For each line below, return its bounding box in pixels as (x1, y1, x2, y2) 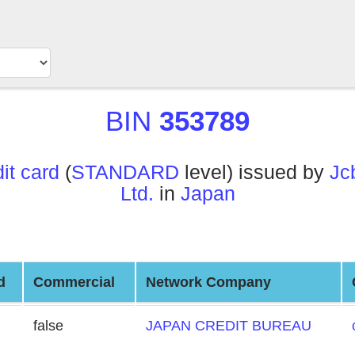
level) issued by (179, 162, 330, 183)
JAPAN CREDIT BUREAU (146, 318, 311, 334)
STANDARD (71, 162, 179, 183)
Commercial (33, 274, 115, 290)
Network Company (146, 274, 271, 290)
